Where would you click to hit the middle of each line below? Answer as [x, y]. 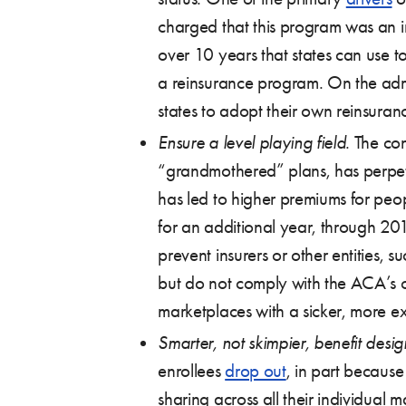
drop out [256, 370]
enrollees [192, 370]
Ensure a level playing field [252, 142]
